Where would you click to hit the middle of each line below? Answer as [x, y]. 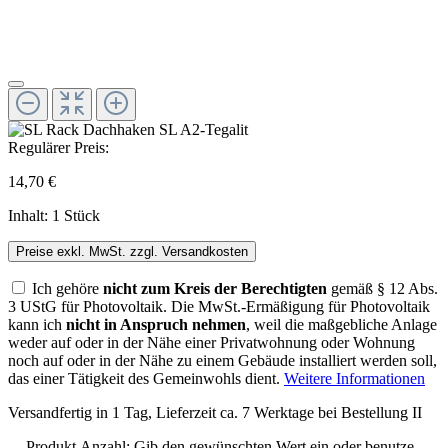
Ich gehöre [67, 288]
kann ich [37, 324]
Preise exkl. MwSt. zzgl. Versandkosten [132, 251]
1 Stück [76, 215]
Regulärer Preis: [58, 147]
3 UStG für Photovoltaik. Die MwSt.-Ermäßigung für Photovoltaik [219, 306]
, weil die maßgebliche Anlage [341, 324]
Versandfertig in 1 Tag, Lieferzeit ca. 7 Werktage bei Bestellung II [215, 412]
